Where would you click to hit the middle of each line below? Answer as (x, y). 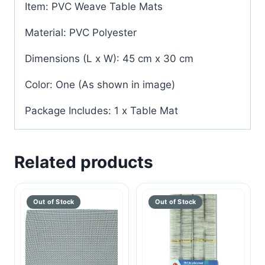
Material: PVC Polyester (81, 33)
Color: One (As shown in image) (100, 85)
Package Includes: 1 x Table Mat (101, 111)
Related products (84, 162)
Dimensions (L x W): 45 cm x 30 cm (109, 59)
